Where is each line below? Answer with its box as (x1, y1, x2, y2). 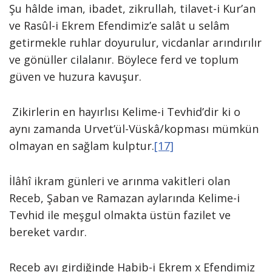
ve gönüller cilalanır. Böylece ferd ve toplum (9, 52, 239, 67)
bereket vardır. (9, 225, 87, 239)
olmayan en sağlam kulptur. (9, 138, 154, 153)
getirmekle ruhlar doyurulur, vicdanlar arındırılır (9, 35, 262, 50)
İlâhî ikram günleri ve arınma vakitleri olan (9, 174, 230, 188)
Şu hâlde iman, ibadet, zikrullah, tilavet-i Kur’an (9, 1, 256, 16)
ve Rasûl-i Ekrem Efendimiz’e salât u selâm (9, 18, 229, 33)
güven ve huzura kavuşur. (9, 69, 141, 84)
